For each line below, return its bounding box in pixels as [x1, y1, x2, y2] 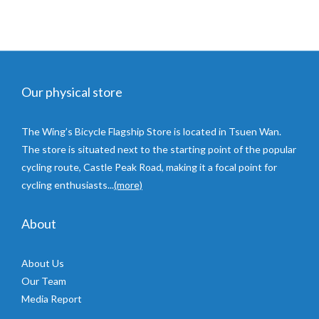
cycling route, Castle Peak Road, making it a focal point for [21, 160, 277, 173]
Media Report [21, 292, 82, 305]
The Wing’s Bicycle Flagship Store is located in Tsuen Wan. [21, 125, 281, 137]
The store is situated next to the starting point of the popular [21, 142, 296, 155]
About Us [21, 256, 64, 269]
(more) [114, 178, 142, 191]
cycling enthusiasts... [21, 178, 114, 191]
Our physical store [21, 83, 122, 100]
